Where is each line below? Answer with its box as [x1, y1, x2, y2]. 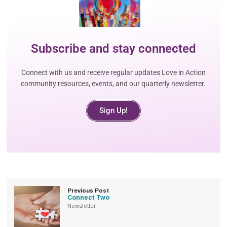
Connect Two [67, 194, 110, 201]
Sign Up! [99, 105, 128, 115]
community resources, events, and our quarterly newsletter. [21, 79, 206, 88]
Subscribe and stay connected [30, 41, 196, 56]
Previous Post [67, 187, 109, 194]
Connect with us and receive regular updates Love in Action [21, 68, 206, 77]
